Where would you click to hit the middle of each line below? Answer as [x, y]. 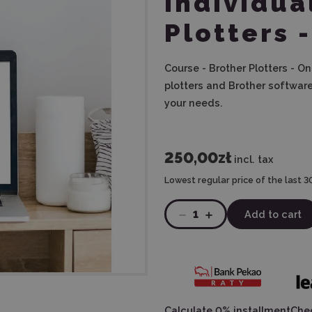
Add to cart [273, 214]
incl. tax [254, 159]
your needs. [194, 103]
